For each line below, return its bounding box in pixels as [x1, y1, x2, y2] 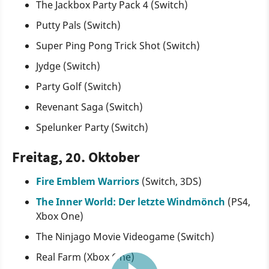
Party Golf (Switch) [36, 80, 121, 94]
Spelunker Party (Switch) [36, 121, 148, 134]
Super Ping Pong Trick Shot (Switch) [36, 39, 200, 53]
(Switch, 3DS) [139, 175, 202, 189]
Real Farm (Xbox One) [36, 250, 134, 264]
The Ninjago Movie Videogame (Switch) [36, 230, 214, 244]
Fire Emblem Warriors [36, 175, 139, 189]
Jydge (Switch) [36, 59, 100, 73]
